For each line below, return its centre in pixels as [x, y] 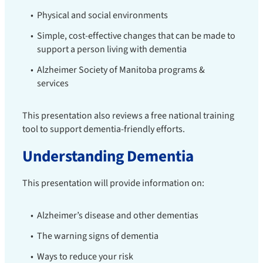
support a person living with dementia [112, 49]
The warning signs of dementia [98, 236]
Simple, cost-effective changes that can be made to [136, 36]
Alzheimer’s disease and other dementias [118, 215]
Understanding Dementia [108, 156]
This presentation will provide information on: [113, 183]
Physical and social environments [102, 15]
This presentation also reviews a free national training [128, 116]
